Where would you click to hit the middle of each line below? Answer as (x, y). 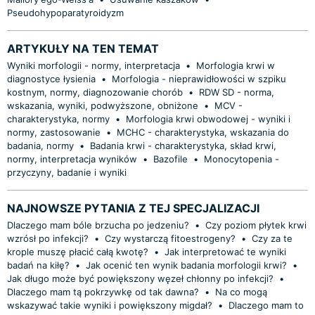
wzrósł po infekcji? (49, 238)
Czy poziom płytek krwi (256, 225)
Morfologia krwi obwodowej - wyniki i (208, 118)
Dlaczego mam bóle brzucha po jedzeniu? (98, 225)
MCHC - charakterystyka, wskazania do (203, 132)
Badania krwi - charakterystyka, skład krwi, (183, 145)
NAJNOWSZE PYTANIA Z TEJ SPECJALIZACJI (133, 208)
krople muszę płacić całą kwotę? (78, 251)
